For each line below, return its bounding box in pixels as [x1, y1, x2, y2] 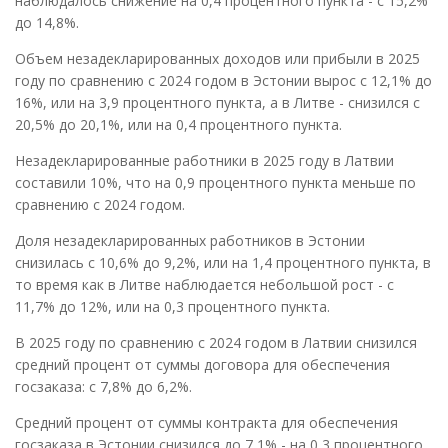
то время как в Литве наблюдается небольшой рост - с [15, 275, 394, 295]
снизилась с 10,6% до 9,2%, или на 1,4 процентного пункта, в [15, 253, 431, 273]
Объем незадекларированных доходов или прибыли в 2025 [15, 49, 420, 69]
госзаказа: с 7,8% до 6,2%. [15, 377, 192, 397]
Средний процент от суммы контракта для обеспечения [15, 413, 398, 433]
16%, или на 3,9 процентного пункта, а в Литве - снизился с [15, 93, 420, 113]
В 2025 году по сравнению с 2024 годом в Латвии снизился [15, 333, 417, 353]
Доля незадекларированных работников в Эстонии [15, 231, 365, 251]
